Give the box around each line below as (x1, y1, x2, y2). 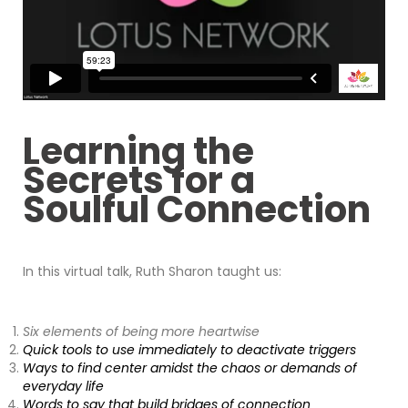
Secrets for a (23, 154, 255, 206)
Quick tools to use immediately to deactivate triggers (23, 340, 356, 359)
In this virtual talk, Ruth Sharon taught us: (23, 261, 281, 280)
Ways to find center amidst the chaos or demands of (23, 358, 357, 377)
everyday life (23, 376, 104, 395)
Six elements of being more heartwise (23, 321, 260, 341)
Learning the (23, 125, 254, 177)
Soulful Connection (23, 183, 371, 235)
